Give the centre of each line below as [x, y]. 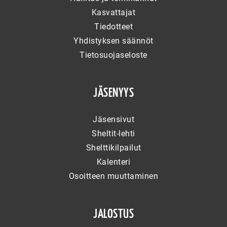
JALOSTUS [113, 214]
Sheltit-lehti [113, 134]
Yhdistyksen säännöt [113, 41]
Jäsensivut [113, 120]
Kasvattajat [113, 13]
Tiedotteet [113, 27]
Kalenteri [113, 162]
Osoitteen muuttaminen [113, 176]
